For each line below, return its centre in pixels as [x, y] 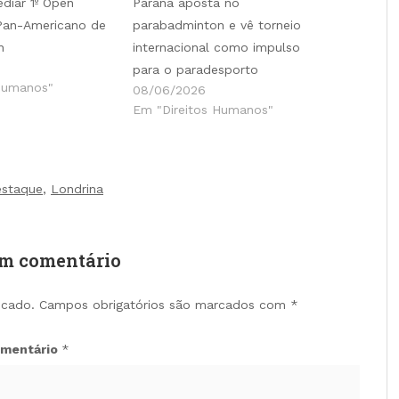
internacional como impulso [216, 47]
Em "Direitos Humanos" [203, 109]
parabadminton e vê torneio [217, 24]
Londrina [77, 188]
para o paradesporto [195, 69]
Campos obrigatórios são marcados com [164, 304]
